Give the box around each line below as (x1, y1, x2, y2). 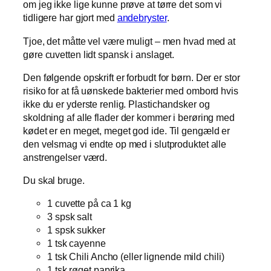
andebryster (117, 12, 167, 24)
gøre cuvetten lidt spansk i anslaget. (23, 48, 175, 60)
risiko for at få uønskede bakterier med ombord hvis (23, 85, 238, 96)
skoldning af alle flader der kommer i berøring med (23, 111, 235, 123)
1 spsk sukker (47, 224, 105, 236)
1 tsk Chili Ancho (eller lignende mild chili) (47, 251, 224, 263)
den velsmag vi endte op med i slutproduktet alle (23, 138, 227, 149)
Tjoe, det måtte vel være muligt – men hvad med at (23, 35, 236, 47)
